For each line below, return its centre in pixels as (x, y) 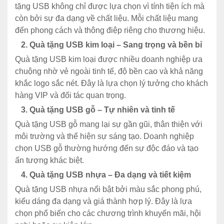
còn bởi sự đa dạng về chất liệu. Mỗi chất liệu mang (106, 18)
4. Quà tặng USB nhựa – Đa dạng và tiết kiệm (103, 174)
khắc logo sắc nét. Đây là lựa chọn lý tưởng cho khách (111, 83)
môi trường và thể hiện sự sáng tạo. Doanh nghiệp (104, 136)
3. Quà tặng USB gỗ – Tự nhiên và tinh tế (95, 109)
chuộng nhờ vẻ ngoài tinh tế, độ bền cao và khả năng (109, 71)
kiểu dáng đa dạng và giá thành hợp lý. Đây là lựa (103, 201)
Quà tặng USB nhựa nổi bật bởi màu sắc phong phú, (108, 189)
